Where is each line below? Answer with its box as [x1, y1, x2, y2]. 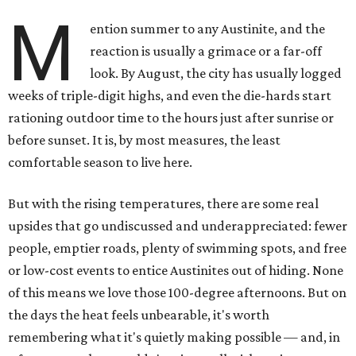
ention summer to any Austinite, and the [90, 21, 326, 37]
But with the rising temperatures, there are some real [8, 195, 319, 212]
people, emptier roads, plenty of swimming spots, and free [8, 240, 346, 257]
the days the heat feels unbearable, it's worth [8, 307, 269, 323]
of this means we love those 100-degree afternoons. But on [8, 284, 346, 301]
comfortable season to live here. [8, 154, 192, 171]
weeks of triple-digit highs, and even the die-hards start [8, 87, 331, 104]
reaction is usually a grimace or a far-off [90, 43, 323, 60]
